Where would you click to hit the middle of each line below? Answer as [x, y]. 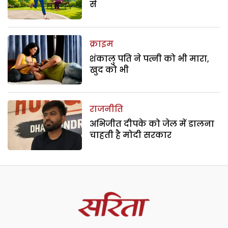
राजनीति [107, 109]
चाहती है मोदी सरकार [131, 135]
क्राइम [102, 44]
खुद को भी [109, 70]
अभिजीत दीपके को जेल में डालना [152, 124]
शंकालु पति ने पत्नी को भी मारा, [150, 59]
